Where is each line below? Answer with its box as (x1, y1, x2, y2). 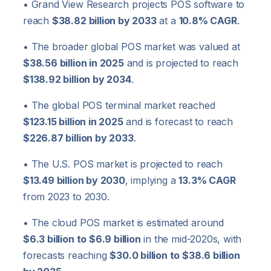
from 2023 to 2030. (23, 191, 109, 203)
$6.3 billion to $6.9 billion (23, 233, 141, 246)
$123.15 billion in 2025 (23, 116, 123, 128)
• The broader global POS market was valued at (23, 41, 240, 53)
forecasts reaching (23, 249, 110, 262)
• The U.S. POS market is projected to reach (23, 158, 223, 171)
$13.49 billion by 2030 (23, 174, 125, 187)
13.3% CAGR (178, 174, 236, 187)
